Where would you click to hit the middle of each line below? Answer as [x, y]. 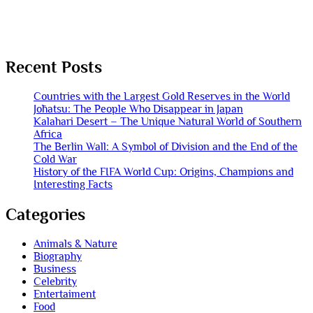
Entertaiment [65, 294]
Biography [58, 256]
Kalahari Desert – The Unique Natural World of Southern [168, 122]
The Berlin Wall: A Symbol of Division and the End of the [166, 147]
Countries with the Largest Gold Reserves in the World [162, 97]
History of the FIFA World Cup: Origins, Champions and [163, 172]
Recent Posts [54, 67]
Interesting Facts [73, 185]
